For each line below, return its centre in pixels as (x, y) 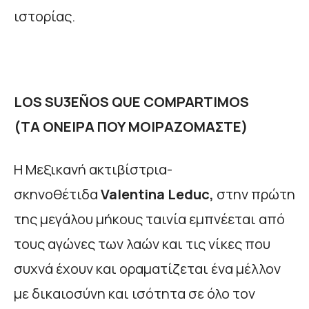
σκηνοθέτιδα (56, 195)
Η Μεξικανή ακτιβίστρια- (93, 170)
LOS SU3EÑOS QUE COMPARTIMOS (131, 102)
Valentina (133, 195)
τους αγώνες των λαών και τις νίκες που (142, 244)
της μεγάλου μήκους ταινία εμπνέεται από (149, 219)
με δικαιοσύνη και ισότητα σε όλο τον (134, 294)
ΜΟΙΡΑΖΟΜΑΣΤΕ (185, 127)
